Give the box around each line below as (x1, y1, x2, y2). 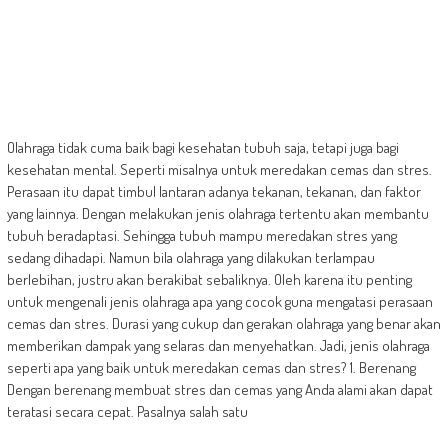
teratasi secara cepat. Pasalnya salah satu (6, 402, 248, 422)
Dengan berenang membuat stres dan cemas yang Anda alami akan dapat (6, 380, 433, 400)
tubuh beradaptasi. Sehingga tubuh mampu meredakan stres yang (6, 226, 397, 246)
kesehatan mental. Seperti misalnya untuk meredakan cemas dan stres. (6, 160, 432, 180)
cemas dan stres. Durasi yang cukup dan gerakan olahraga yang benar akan (6, 314, 441, 334)
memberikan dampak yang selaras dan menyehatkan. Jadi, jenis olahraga (6, 336, 430, 356)
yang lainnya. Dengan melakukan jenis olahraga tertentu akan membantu (6, 204, 429, 224)
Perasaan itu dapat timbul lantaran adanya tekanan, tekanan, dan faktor (6, 182, 421, 202)
